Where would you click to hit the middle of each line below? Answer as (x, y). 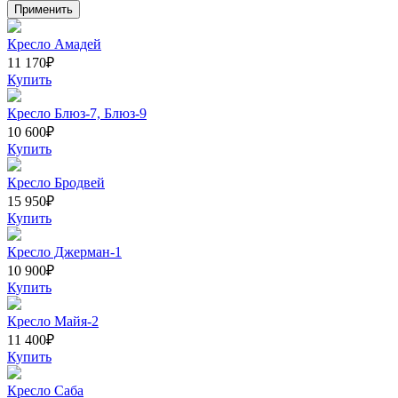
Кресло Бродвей (56, 182)
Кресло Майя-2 (53, 321)
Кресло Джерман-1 (64, 251)
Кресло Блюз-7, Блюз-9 (77, 113)
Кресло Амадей (54, 44)
